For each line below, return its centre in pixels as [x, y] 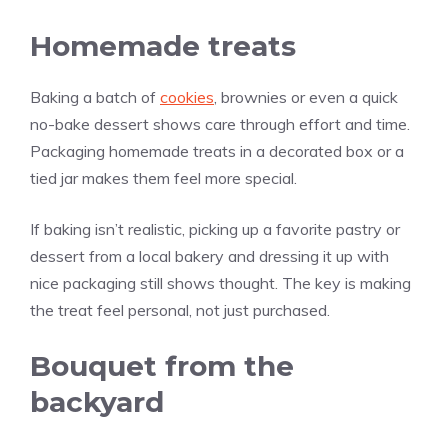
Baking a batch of [95, 97]
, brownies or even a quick [306, 97]
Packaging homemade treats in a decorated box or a [217, 151]
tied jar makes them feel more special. [163, 178]
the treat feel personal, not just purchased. [180, 310]
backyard [97, 402]
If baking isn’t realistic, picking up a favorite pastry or [215, 229]
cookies [187, 97]
